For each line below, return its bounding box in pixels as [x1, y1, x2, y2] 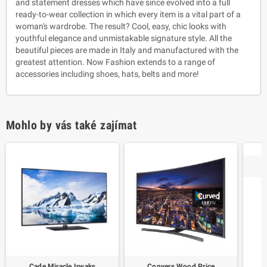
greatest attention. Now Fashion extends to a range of [15, 57, 215, 67]
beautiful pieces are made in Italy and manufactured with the [15, 45, 238, 55]
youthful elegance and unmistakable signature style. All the [15, 33, 232, 43]
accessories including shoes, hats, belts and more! [15, 69, 199, 79]
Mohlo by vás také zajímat [6, 117, 136, 132]
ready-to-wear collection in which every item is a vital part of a [15, 9, 241, 19]
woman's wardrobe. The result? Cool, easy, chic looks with [15, 21, 226, 31]
